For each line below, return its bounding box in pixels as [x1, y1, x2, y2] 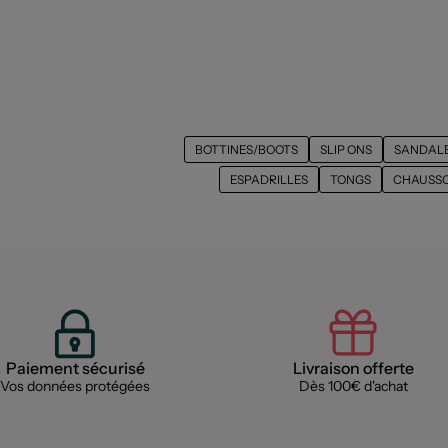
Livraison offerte [292, 357, 414, 378]
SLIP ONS [320, 141, 372, 157]
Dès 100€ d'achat [298, 376, 408, 395]
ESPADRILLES [230, 171, 308, 187]
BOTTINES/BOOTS [195, 141, 298, 157]
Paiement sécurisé [5, 357, 145, 378]
